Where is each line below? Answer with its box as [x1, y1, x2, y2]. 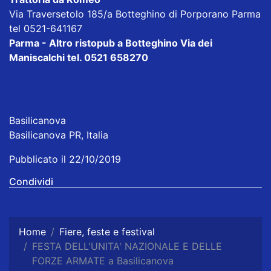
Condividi [9, 175, 53, 188]
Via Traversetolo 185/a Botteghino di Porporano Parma [9, 8, 261, 21]
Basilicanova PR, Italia [9, 129, 108, 142]
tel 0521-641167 [9, 22, 82, 35]
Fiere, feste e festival [59, 226, 155, 238]
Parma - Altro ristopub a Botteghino [9, 37, 178, 50]
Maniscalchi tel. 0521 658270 [9, 51, 151, 64]
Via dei [178, 37, 212, 50]
